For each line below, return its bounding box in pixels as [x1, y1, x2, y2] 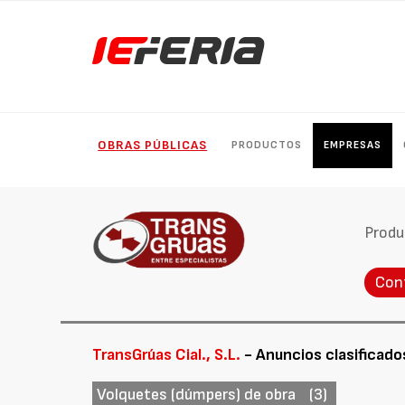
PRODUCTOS [231, 138, 303, 152]
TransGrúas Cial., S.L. [92, 345, 241, 364]
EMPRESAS [324, 138, 382, 152]
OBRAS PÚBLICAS [98, 137, 208, 153]
